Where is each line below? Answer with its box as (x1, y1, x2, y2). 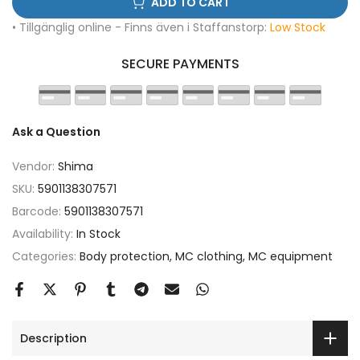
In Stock (76, 226, 121, 242)
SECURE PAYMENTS (121, 55, 239, 73)
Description (20, 329, 87, 346)
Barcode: (12, 203, 64, 219)
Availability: (12, 226, 76, 242)
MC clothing (175, 248, 243, 264)
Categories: (12, 248, 80, 264)
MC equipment (248, 248, 333, 264)
